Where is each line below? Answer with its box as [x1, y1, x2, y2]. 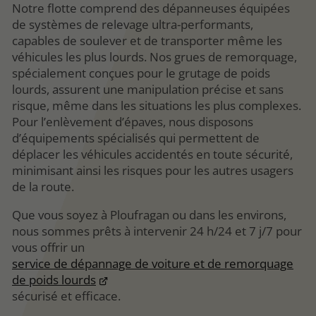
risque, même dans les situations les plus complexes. [12, 97, 301, 114]
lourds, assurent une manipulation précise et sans [12, 80, 284, 97]
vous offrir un [12, 238, 85, 255]
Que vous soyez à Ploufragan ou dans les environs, [12, 206, 286, 223]
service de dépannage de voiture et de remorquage [12, 255, 293, 272]
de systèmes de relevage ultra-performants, [12, 16, 253, 32]
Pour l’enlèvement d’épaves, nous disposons [12, 113, 253, 130]
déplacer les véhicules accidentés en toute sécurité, [12, 145, 293, 162]
